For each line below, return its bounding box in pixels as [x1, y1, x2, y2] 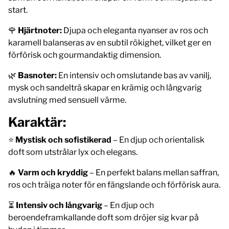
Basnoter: [18, 70, 57, 80]
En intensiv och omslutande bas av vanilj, [57, 70, 211, 80]
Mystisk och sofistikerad [15, 134, 111, 145]
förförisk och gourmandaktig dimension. [8, 50, 161, 60]
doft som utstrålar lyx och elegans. [8, 147, 138, 157]
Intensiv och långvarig [16, 200, 102, 210]
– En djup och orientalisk [111, 134, 204, 145]
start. [8, 5, 28, 15]
